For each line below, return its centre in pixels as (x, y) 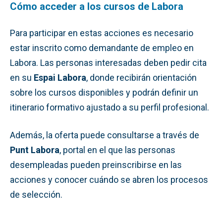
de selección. (36, 194)
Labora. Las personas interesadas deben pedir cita (108, 62)
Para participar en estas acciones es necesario (102, 33)
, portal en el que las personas (117, 150)
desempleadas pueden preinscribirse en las (96, 165)
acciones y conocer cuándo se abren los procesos (109, 179)
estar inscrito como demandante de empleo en (102, 48)
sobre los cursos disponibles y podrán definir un (104, 92)
